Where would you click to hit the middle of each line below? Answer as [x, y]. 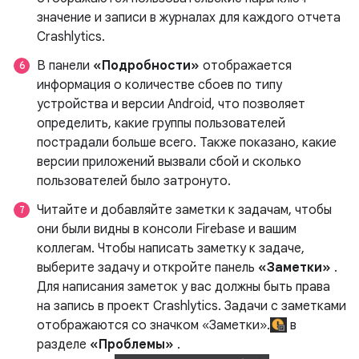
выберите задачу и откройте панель [147, 267]
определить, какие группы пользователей [161, 123]
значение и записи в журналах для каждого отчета [189, 17]
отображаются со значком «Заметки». [153, 325]
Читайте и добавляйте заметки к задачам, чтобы [184, 210]
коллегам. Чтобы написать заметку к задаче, [171, 248]
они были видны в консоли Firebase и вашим [167, 229]
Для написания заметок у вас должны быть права [184, 286]
